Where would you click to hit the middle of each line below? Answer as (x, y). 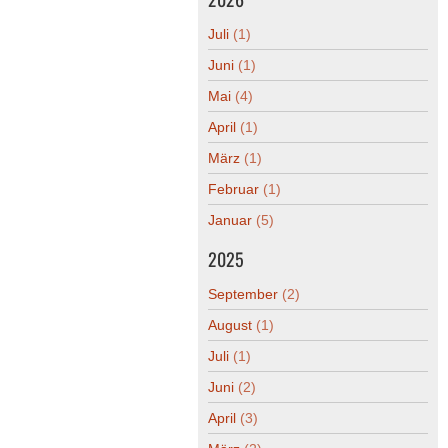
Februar (235, 189)
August (232, 325)
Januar (232, 220)
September (245, 294)
